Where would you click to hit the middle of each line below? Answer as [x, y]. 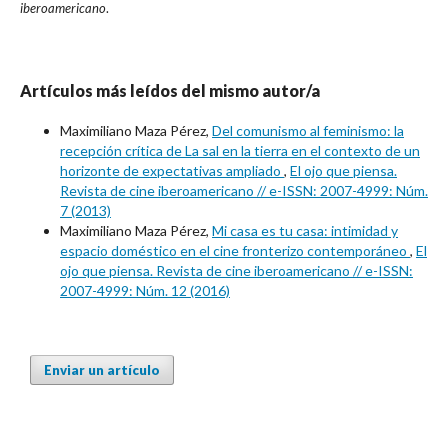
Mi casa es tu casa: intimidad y [305, 230]
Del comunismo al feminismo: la [308, 130]
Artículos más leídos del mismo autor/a [170, 90]
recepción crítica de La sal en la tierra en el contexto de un [240, 150]
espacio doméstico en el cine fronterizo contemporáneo [235, 250]
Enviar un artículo [102, 369]
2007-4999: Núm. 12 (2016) [145, 290]
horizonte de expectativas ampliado [172, 170]
